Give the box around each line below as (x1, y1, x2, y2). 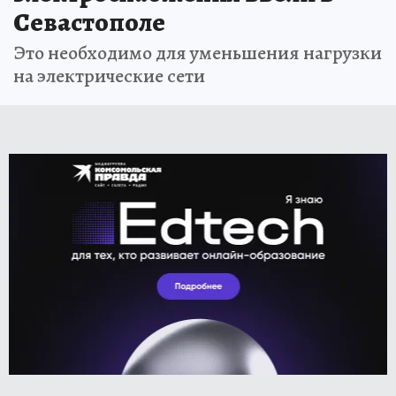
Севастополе (13, 4, 165, 41)
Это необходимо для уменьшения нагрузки (13, 40, 382, 67)
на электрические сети (13, 63, 205, 90)
